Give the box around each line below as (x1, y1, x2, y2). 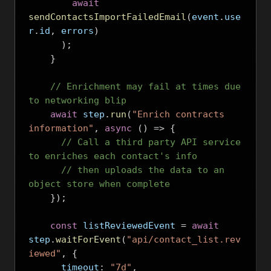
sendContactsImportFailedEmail (28, 11, 186, 22)
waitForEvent (56, 234, 121, 245)
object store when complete (28, 178, 170, 189)
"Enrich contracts (132, 109, 224, 120)
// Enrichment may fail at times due (50, 81, 241, 92)
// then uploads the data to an (61, 165, 224, 175)
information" (28, 123, 94, 134)
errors (56, 25, 94, 36)
